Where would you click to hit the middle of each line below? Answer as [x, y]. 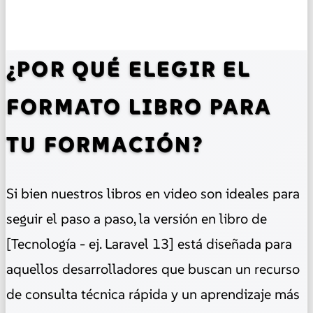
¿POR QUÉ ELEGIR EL [129, 68]
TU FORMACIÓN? [105, 144]
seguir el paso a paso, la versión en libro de [137, 218]
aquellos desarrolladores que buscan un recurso [153, 269]
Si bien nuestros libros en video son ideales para [153, 193]
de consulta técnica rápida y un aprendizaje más [153, 294]
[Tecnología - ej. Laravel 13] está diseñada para [149, 243]
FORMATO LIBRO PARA [139, 106]
